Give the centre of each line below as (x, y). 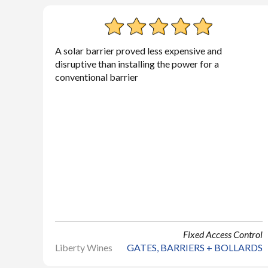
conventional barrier (97, 77)
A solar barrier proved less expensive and (138, 51)
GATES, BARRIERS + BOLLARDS (194, 247)
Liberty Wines (84, 247)
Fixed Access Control (223, 234)
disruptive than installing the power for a (137, 64)
